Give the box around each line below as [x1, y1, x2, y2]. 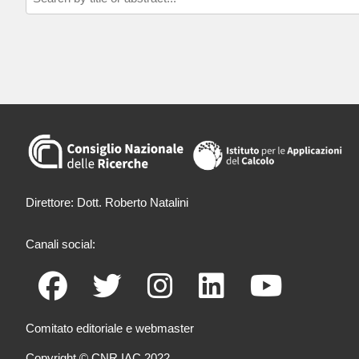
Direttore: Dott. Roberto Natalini [26, 195, 188, 209]
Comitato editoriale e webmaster [26, 321, 194, 335]
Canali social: [26, 236, 95, 251]
